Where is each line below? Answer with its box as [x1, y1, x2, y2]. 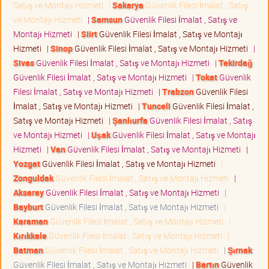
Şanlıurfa [112, 114, 148, 126]
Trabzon [162, 85, 194, 97]
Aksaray [13, 186, 44, 198]
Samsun [91, 13, 122, 25]
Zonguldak [13, 172, 53, 184]
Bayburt [13, 201, 43, 213]
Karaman [13, 215, 48, 227]
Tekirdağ [219, 56, 253, 68]
